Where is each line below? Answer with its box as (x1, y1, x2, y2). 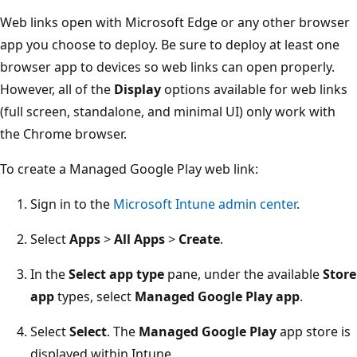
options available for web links (161, 80, 347, 98)
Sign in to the (30, 194, 113, 213)
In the (30, 265, 69, 283)
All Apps (114, 229, 165, 248)
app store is (277, 322, 351, 340)
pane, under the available (164, 265, 323, 283)
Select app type (69, 265, 164, 283)
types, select (54, 287, 135, 305)
